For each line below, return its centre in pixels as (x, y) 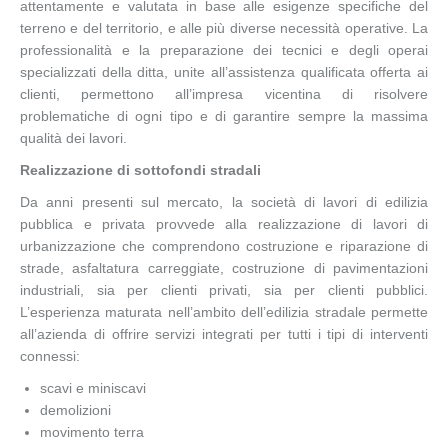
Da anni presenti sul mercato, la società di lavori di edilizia (224, 201)
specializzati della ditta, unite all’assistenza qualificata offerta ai (224, 71)
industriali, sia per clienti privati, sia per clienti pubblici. (224, 289)
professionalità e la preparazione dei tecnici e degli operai (224, 49)
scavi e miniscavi (93, 387)
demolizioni (75, 409)
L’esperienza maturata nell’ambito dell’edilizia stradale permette (224, 311)
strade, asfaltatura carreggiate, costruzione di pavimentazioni (224, 267)
